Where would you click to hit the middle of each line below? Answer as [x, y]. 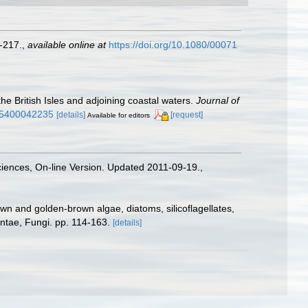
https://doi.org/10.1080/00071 [173, 44]
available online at [67, 44]
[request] [187, 114]
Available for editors [119, 115]
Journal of [218, 100]
